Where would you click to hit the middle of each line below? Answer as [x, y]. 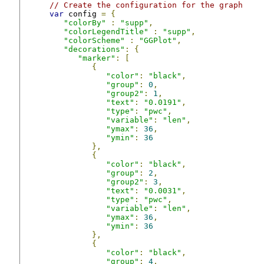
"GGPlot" [158, 40]
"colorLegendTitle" [106, 31]
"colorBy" [85, 22]
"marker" [97, 58]
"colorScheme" [94, 40]
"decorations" [94, 49]
